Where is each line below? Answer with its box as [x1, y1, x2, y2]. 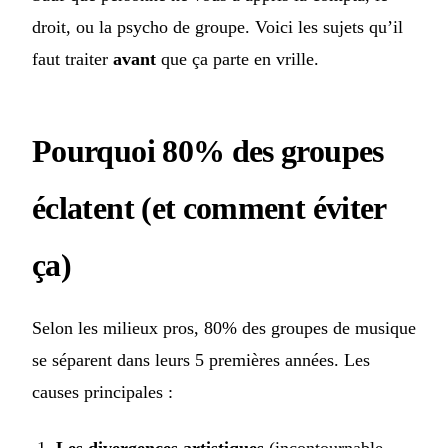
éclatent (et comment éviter [32, 190, 386, 227]
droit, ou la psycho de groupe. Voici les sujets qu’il [32, 17, 403, 38]
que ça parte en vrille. [156, 49, 319, 70]
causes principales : [32, 382, 173, 403]
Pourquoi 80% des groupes [32, 133, 384, 170]
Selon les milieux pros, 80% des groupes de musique [32, 318, 416, 339]
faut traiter [32, 49, 113, 70]
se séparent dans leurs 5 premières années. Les [32, 350, 370, 371]
